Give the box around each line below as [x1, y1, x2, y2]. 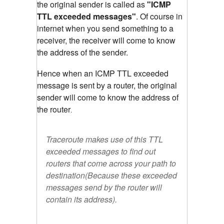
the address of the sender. [37, 46, 128, 58]
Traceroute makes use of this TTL [46, 133, 163, 145]
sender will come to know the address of [37, 91, 178, 103]
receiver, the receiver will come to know [37, 34, 175, 46]
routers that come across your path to [46, 157, 176, 169]
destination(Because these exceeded [46, 169, 177, 181]
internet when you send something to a [37, 22, 173, 34]
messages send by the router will [46, 181, 162, 193]
